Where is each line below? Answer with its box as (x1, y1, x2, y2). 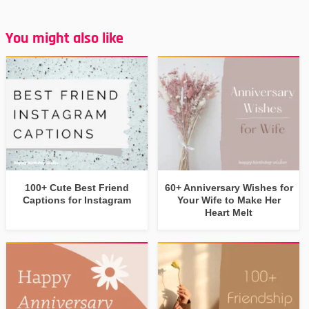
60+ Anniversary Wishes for (164, 182, 293, 194)
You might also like (6, 29, 123, 49)
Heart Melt (205, 207, 253, 219)
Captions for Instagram (23, 195, 132, 206)
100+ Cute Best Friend (25, 182, 130, 194)
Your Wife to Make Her (177, 195, 281, 206)
